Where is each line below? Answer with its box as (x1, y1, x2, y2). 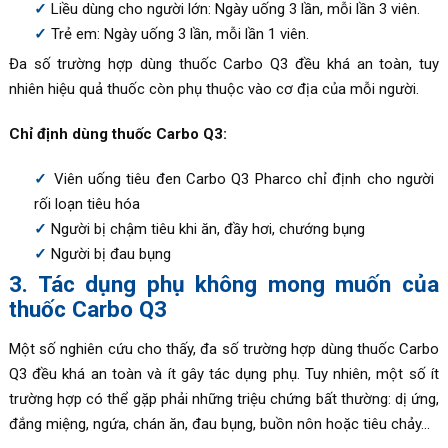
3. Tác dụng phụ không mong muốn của (8, 270, 440, 297)
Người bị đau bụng (50, 244, 171, 263)
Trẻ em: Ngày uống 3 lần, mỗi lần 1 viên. (50, 24, 309, 43)
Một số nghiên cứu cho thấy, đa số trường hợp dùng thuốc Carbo (8, 339, 440, 358)
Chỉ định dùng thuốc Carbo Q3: (8, 124, 227, 143)
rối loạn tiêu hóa (33, 194, 140, 213)
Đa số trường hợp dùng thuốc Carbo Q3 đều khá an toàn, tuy (8, 54, 440, 73)
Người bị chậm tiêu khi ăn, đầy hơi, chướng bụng (50, 219, 365, 238)
